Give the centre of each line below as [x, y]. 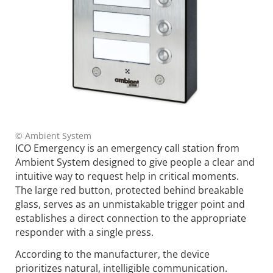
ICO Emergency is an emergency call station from [127, 148]
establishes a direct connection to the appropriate [131, 218]
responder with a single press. [84, 232]
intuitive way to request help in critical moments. [127, 176]
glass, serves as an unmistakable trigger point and [130, 204]
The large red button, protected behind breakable [129, 190]
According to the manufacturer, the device [112, 254]
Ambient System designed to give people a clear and [135, 162]
